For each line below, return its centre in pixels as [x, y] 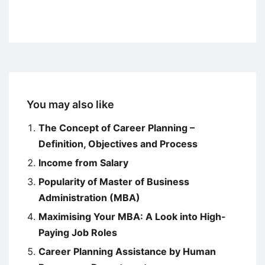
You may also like [70, 104]
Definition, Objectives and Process [118, 143]
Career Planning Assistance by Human [127, 251]
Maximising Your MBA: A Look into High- [132, 216]
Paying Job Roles [78, 232]
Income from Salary [83, 162]
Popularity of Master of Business [114, 181]
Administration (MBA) [89, 197]
